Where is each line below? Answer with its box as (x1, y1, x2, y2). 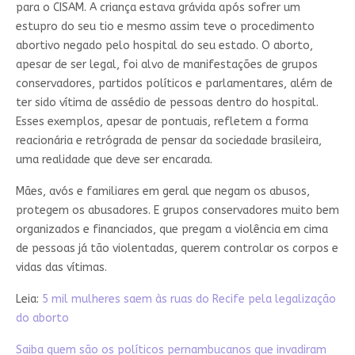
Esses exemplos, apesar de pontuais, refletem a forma (15, 115, 308, 129)
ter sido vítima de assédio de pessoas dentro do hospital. (15, 96, 319, 110)
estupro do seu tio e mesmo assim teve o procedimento (15, 20, 315, 34)
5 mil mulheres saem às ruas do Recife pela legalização (41, 292, 336, 307)
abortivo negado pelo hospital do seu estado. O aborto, (15, 39, 313, 53)
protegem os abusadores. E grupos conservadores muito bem (15, 204, 339, 218)
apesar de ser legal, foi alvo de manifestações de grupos (15, 58, 318, 72)
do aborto (15, 311, 69, 326)
